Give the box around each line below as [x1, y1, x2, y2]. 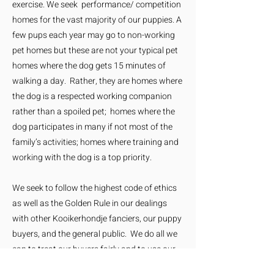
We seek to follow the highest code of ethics [12, 182, 177, 194]
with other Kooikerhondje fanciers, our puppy [12, 212, 182, 225]
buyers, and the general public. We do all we [12, 228, 177, 240]
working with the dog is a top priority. [12, 151, 152, 164]
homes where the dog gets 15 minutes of [12, 59, 166, 72]
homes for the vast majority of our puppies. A [12, 13, 182, 26]
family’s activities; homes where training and [12, 136, 179, 149]
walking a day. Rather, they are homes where [12, 75, 182, 87]
